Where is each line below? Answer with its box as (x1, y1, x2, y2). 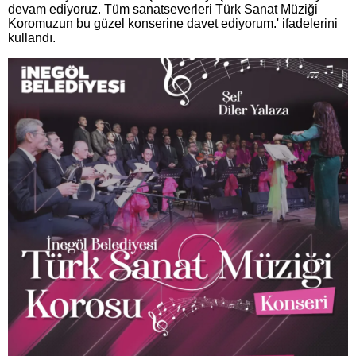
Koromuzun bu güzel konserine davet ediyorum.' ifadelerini (8, 16, 338, 30)
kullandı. (8, 30, 56, 44)
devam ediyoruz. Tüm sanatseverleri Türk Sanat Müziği (8, 2, 318, 16)
